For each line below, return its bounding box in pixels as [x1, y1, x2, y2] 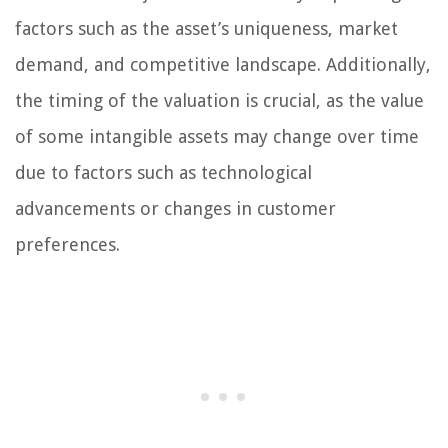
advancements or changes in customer [15, 197, 336, 219]
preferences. [15, 233, 120, 255]
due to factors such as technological [15, 161, 312, 183]
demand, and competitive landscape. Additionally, [15, 53, 431, 75]
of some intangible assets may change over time [15, 125, 419, 147]
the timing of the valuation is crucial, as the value [15, 89, 424, 111]
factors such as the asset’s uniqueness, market [15, 17, 398, 39]
